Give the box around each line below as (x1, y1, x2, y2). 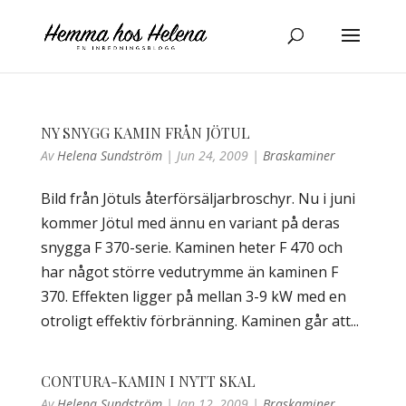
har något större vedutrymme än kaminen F (40, 262, 338, 282)
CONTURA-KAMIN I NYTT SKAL (40, 372, 256, 391)
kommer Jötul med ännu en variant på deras (40, 213, 340, 233)
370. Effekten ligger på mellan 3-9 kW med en (40, 286, 346, 306)
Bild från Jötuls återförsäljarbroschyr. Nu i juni (40, 188, 355, 208)
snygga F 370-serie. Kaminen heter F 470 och (40, 237, 343, 257)
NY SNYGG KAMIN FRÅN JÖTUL (40, 123, 250, 142)
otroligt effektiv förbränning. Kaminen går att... (40, 311, 359, 331)
